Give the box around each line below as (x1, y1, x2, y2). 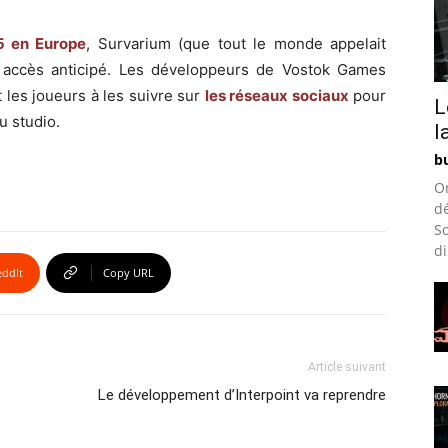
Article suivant (308, 360, 386, 374)
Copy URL (103, 265, 154, 280)
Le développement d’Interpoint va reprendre (98, 386, 386, 404)
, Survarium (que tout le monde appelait (86, 34, 387, 53)
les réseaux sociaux (204, 86, 349, 105)
